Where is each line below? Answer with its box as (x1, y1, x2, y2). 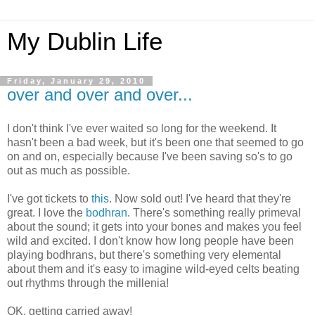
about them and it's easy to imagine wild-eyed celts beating (7, 262, 300, 275)
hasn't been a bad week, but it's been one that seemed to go (7, 136, 304, 148)
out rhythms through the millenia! (7, 276, 169, 289)
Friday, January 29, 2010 (7, 77, 146, 85)
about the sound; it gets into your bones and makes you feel (7, 220, 302, 233)
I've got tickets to (7, 192, 91, 205)
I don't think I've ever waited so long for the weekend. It (7, 122, 276, 134)
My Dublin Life (7, 28, 162, 55)
